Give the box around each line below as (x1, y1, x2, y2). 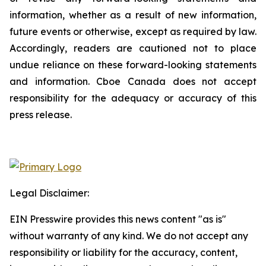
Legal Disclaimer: (9, 187, 89, 199)
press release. (9, 109, 72, 121)
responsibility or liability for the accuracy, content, (9, 246, 237, 258)
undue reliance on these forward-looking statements (9, 59, 256, 71)
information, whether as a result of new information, (9, 9, 256, 21)
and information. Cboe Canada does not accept (9, 75, 256, 87)
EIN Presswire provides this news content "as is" (9, 213, 226, 225)
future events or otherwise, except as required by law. (9, 26, 256, 37)
